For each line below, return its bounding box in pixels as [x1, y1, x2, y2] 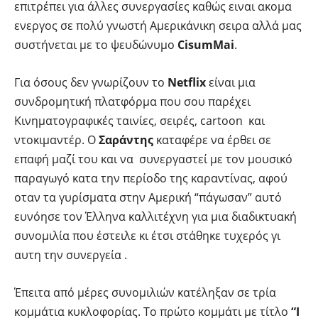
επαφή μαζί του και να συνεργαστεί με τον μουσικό [14, 150, 292, 167]
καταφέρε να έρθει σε [153, 131, 271, 148]
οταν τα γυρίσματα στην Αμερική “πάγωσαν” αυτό [14, 189, 282, 205]
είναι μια [206, 74, 256, 90]
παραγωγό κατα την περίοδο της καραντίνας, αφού [14, 170, 287, 186]
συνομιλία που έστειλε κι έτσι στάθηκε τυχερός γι [14, 227, 280, 243]
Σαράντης [99, 131, 153, 148]
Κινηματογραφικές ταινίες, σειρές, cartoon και [14, 112, 265, 128]
